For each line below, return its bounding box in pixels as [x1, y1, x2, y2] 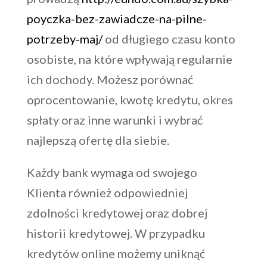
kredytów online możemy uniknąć [26, 246, 205, 261]
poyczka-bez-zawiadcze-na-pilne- [26, 11, 207, 26]
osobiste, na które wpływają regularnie [26, 52, 232, 67]
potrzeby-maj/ [26, 32, 103, 46]
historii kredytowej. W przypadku [26, 226, 205, 241]
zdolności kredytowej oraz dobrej [26, 206, 207, 221]
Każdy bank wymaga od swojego [26, 165, 197, 180]
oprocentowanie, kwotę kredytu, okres [26, 92, 233, 107]
